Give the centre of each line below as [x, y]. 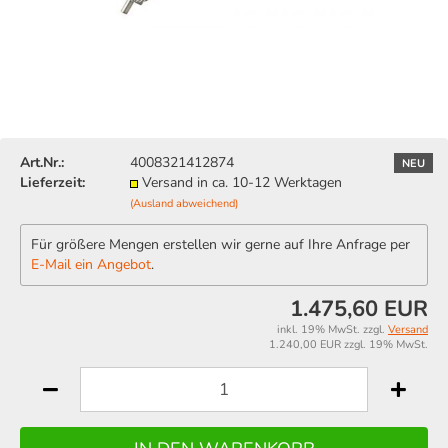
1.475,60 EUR [359, 309]
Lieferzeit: [52, 182]
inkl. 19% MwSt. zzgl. [332, 329]
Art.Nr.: [42, 162]
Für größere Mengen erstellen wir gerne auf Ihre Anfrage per [220, 244]
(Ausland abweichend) [184, 203]
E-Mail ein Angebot [91, 264]
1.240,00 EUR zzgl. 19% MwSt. [348, 344]
